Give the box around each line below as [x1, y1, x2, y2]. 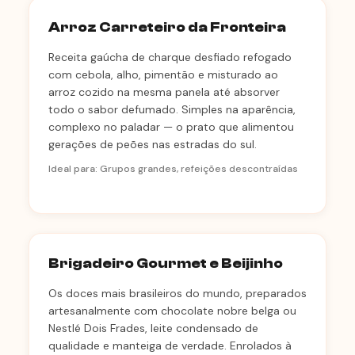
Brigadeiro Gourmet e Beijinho [48, 255, 283, 272]
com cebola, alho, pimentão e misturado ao [48, 67, 278, 82]
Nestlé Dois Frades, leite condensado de [48, 321, 258, 335]
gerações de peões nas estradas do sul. [48, 137, 257, 151]
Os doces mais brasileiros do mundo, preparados [48, 286, 307, 300]
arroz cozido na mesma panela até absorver [48, 85, 280, 99]
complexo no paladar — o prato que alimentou [48, 120, 294, 134]
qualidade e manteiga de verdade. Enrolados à [48, 338, 292, 353]
